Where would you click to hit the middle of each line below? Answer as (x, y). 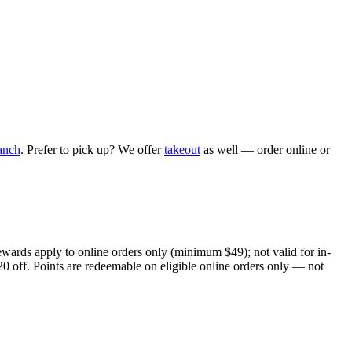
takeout (182, 149)
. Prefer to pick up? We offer (92, 149)
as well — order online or (265, 149)
